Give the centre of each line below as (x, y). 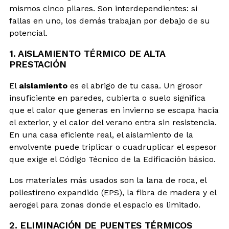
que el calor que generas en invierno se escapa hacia (114, 110)
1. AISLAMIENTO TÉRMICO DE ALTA (87, 53)
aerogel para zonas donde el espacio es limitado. (105, 204)
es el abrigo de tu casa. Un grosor (135, 85)
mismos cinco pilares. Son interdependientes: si (103, 8)
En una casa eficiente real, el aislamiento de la (101, 134)
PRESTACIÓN (38, 64)
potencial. (28, 33)
